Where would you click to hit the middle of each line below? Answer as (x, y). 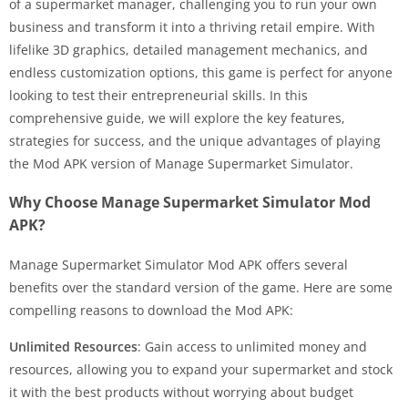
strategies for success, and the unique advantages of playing (195, 140)
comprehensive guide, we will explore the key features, (177, 117)
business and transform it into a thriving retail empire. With (192, 26)
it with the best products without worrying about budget (181, 392)
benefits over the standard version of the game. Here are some (201, 287)
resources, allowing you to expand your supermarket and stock (201, 369)
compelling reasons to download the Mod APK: (151, 310)
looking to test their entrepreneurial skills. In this (158, 95)
